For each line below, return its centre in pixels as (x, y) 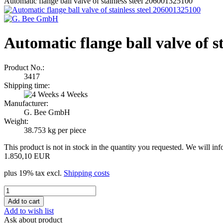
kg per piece (66, 130)
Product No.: (24, 67)
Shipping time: (27, 85)
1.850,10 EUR (27, 156)
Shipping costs (87, 173)
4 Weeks (74, 94)
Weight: (16, 121)
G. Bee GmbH (47, 112)
